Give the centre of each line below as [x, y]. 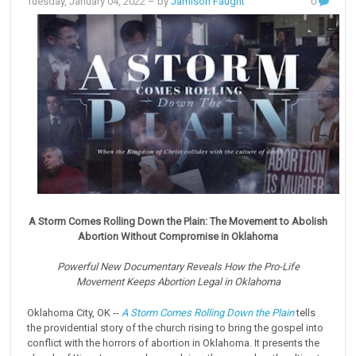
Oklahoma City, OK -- [75, 312]
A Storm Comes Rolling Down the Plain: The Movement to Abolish [178, 221]
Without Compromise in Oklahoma [199, 236]
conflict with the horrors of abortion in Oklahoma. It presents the [174, 342]
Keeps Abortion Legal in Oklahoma [203, 281]
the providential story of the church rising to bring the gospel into [176, 327]
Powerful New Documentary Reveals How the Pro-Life [178, 266]
